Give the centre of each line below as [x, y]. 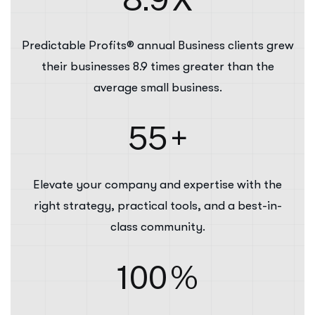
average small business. [157, 88]
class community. [157, 227]
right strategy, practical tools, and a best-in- [157, 206]
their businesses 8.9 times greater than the [157, 67]
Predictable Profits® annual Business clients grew [157, 46]
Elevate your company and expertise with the [157, 185]
